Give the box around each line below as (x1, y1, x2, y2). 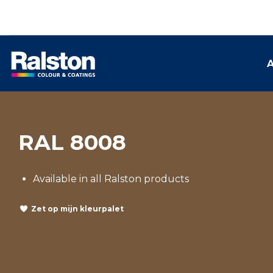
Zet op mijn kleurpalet (31, 204, 124, 213)
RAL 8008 (18, 129, 126, 155)
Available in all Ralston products (33, 173, 189, 185)
